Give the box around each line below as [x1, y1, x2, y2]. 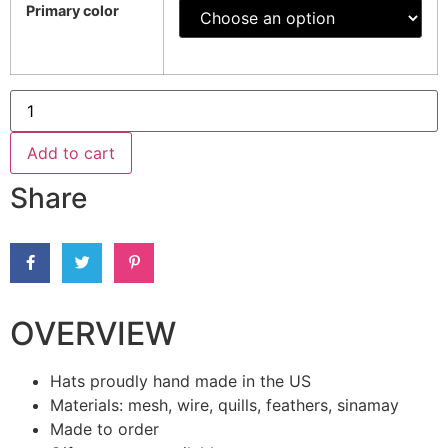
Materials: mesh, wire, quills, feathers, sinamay [50, 395, 399, 416]
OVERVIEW [10, 314, 176, 354]
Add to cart [27, 143, 115, 164]
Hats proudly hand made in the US [50, 371, 311, 392]
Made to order [50, 419, 159, 440]
